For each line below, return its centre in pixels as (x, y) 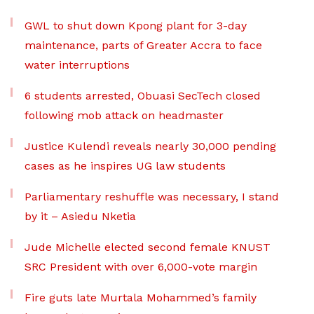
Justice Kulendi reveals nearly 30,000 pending (150, 146)
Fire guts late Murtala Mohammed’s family (141, 297)
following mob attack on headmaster (124, 115)
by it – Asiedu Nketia (80, 216)
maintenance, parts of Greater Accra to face (143, 45)
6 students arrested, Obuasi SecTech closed (143, 95)
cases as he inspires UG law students (125, 165)
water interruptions (77, 64)
